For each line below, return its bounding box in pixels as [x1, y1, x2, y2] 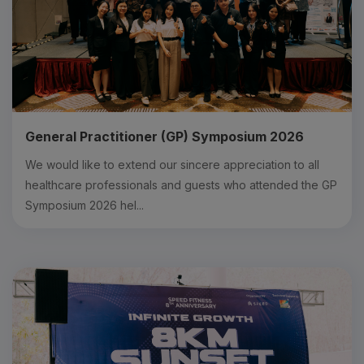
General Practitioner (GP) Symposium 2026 [25, 128, 304, 145]
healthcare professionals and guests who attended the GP [25, 177, 337, 192]
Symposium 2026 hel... [25, 197, 144, 212]
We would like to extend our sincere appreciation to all [25, 157, 319, 171]
